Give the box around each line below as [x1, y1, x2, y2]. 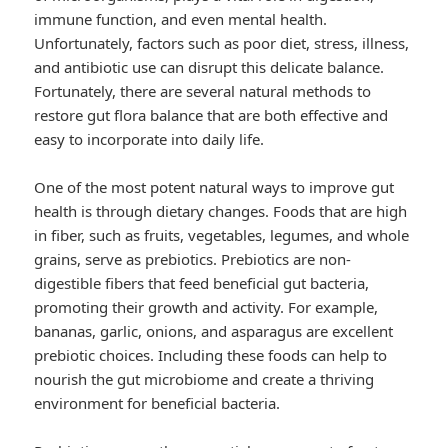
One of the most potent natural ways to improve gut [34, 177, 395, 198]
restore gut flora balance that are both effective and [34, 105, 389, 126]
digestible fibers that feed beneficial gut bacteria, [34, 273, 370, 294]
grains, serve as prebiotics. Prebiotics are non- [34, 249, 352, 270]
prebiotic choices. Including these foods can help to [34, 345, 388, 366]
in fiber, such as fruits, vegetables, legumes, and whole [34, 225, 410, 246]
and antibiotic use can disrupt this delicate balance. [34, 57, 385, 78]
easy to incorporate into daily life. [34, 129, 265, 150]
